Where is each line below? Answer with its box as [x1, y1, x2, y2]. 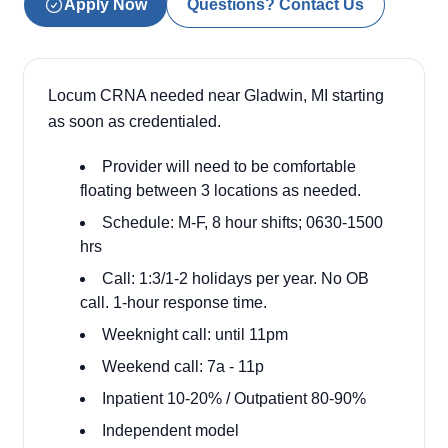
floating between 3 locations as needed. [80, 182, 361, 199]
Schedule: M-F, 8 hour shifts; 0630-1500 [102, 214, 383, 231]
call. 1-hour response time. [80, 294, 267, 311]
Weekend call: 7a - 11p [102, 358, 264, 375]
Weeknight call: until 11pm [102, 326, 288, 343]
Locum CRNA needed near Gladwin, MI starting [48, 87, 384, 104]
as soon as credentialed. [48, 113, 221, 130]
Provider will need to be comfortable [102, 158, 356, 175]
